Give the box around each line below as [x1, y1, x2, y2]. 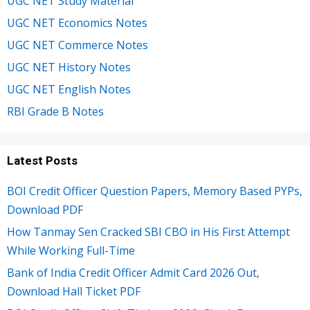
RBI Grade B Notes [7, 103, 104, 119]
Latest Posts [7, 153, 77, 167]
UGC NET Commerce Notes [7, 37, 148, 53]
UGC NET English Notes [7, 81, 131, 97]
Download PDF [7, 201, 83, 217]
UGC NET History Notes [7, 59, 131, 75]
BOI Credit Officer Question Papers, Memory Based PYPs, [7, 183, 302, 199]
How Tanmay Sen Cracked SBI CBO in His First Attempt [7, 224, 290, 239]
